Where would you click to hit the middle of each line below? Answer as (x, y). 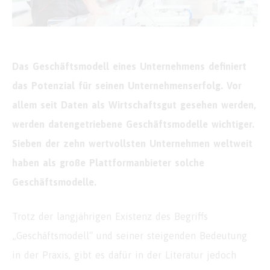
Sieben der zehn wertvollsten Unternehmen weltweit (132, 144)
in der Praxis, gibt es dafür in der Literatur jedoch (124, 255)
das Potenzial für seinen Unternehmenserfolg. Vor (127, 86)
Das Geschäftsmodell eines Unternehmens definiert (129, 67)
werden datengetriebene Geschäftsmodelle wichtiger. (133, 124)
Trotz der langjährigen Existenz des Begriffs (110, 217)
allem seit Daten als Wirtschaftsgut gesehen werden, (134, 105)
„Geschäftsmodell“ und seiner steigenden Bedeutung (130, 236)
